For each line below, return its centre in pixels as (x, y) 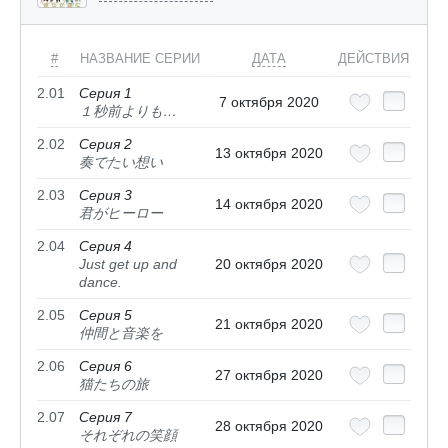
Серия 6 (105, 365)
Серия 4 (105, 245)
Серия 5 (105, 314)
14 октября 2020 (269, 203)
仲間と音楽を (121, 332)
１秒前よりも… (128, 110)
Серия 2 (105, 143)
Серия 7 (105, 416)
